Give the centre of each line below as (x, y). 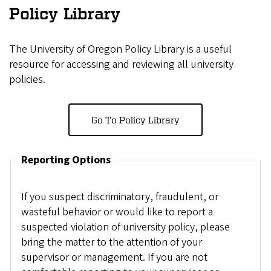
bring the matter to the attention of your (111, 242)
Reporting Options (66, 160)
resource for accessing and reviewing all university (121, 65)
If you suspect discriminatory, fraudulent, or (119, 197)
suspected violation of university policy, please (125, 227)
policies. (27, 80)
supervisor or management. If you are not (114, 257)
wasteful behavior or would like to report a (117, 212)
